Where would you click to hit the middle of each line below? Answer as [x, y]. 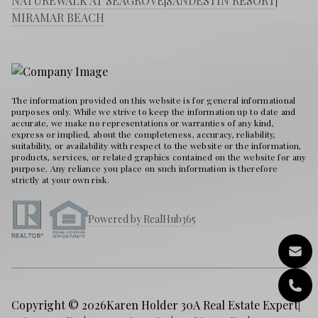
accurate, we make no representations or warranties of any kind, [143, 123]
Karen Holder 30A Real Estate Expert [202, 305]
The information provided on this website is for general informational [154, 100]
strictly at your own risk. [60, 180]
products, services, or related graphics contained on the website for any [159, 157]
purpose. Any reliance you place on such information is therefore [145, 169]
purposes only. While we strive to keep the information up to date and [154, 112]
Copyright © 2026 [59, 305]
